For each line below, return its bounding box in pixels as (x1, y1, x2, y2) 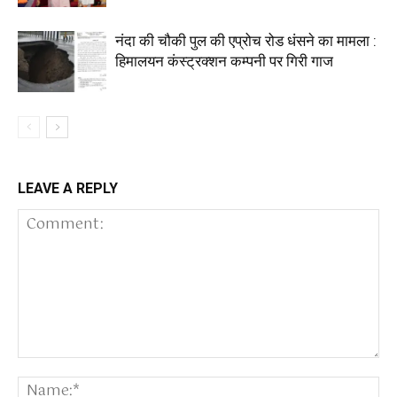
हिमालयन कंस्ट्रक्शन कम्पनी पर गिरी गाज (115, 51, 333, 70)
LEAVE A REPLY (18, 179, 118, 197)
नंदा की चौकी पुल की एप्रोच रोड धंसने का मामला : (115, 31, 377, 50)
